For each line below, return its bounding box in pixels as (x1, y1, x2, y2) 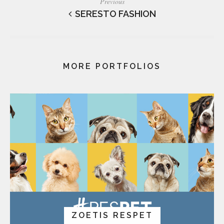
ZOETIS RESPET (71, 210, 153, 220)
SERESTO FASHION (74, 8, 156, 19)
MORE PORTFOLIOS (63, 61, 161, 71)
